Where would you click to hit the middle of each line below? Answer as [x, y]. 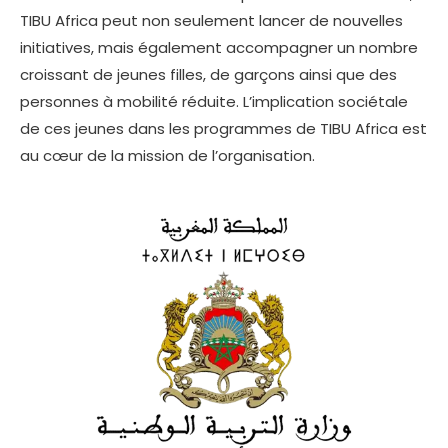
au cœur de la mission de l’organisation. [167, 156]
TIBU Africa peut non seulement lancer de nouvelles [211, 21]
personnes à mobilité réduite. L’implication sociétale [214, 102]
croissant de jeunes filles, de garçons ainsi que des [208, 75]
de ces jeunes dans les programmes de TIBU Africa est [223, 129]
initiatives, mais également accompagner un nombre [219, 48]
